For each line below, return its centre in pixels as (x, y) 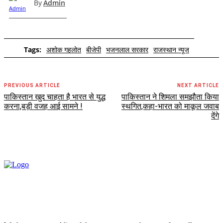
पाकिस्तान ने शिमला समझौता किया (170, 97)
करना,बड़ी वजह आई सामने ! (43, 106)
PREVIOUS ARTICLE (32, 85)
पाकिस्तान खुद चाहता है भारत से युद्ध (55, 97)
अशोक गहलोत (64, 49)
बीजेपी (94, 49)
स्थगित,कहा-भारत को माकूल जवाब (170, 106)
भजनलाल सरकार (127, 49)
